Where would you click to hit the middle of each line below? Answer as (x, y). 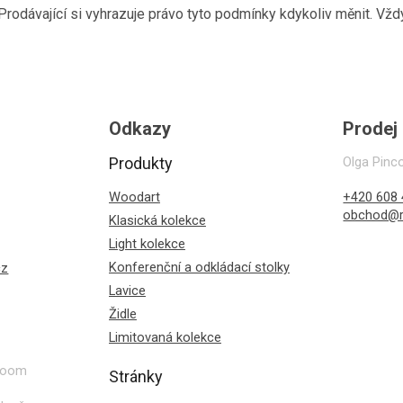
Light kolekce (147, 243)
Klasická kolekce (157, 220)
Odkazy (139, 128)
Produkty (140, 163)
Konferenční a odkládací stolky (199, 267)
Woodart (134, 197)
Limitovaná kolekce (165, 337)
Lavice (127, 290)
